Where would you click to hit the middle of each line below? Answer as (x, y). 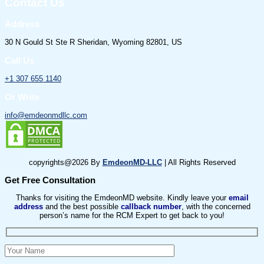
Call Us (19, 60)
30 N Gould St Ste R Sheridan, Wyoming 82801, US (93, 42)
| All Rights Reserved (199, 163)
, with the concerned (216, 206)
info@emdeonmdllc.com (46, 115)
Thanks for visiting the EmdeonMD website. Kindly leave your (122, 197)
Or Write (22, 97)
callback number (151, 206)
